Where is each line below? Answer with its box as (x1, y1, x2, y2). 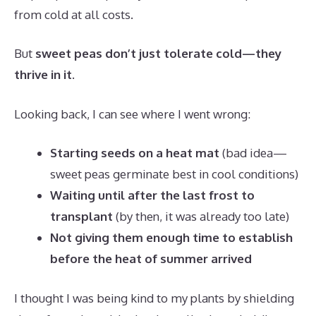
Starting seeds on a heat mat (50, 145, 219, 161)
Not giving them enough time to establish (50, 230, 293, 245)
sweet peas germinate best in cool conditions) (50, 166, 298, 182)
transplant (50, 209, 113, 224)
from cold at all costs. (14, 6, 133, 22)
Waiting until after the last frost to (50, 188, 255, 203)
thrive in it (14, 67, 72, 83)
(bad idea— (219, 145, 287, 161)
